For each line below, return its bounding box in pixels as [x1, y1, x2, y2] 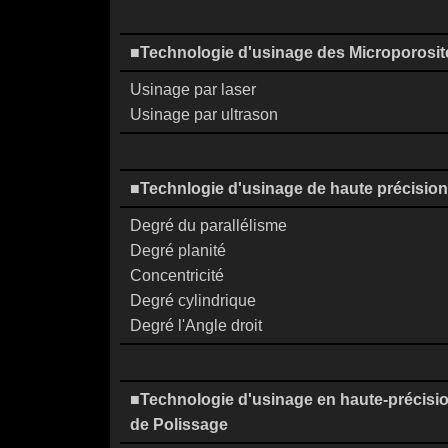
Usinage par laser [130, 81, 256, 98]
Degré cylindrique [130, 292, 256, 309]
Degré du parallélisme [130, 217, 287, 234]
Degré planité [130, 242, 226, 259]
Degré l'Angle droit [130, 317, 262, 334]
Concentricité [130, 267, 224, 284]
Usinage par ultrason [130, 106, 278, 123]
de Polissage [130, 416, 228, 433]
